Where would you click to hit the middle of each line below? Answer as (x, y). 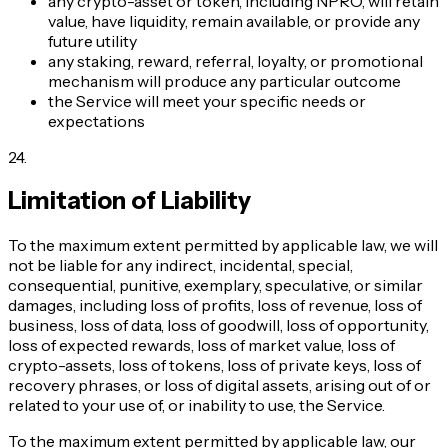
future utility (92, 40)
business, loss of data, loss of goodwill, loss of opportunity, (218, 325)
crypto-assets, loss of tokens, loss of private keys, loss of (214, 365)
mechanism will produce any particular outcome (224, 80)
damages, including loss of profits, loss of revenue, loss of (215, 305)
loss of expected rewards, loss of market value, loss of (201, 345)
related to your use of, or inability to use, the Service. (196, 405)
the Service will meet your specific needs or (207, 100)
